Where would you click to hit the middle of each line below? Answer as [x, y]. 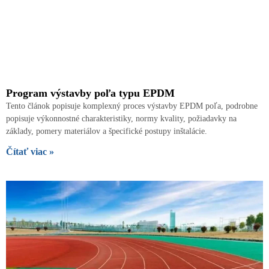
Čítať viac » [30, 151]
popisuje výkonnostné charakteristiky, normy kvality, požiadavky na [121, 118]
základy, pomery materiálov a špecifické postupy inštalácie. [107, 131]
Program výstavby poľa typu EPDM [90, 93]
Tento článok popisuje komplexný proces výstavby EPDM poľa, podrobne [132, 106]
